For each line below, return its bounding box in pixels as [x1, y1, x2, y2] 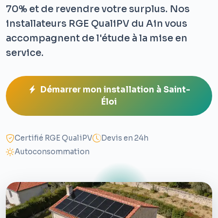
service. [6, 47, 44, 59]
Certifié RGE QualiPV [15, 133, 92, 143]
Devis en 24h [101, 133, 148, 143]
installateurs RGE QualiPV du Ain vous [6, 18, 187, 30]
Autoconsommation [15, 147, 90, 157]
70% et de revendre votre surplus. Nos [6, 3, 190, 16]
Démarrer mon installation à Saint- [40, 85, 190, 95]
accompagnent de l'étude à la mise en [6, 32, 187, 45]
